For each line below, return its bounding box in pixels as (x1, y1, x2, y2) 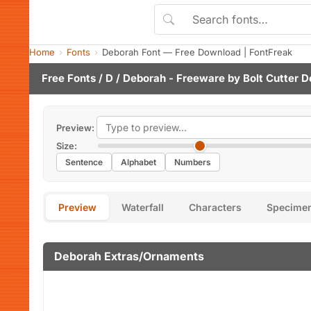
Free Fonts (42, 72, 96, 85)
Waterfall (121, 201, 164, 213)
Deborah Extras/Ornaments (54, 249, 204, 263)
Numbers (174, 157, 211, 167)
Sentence (65, 157, 103, 167)
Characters (189, 201, 242, 213)
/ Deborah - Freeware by (113, 72, 243, 85)
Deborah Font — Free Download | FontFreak (102, 47, 292, 58)
